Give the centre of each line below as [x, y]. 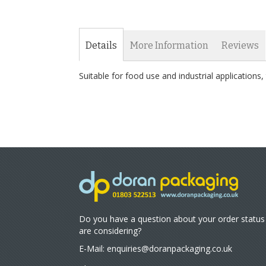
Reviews [240, 45]
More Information [169, 45]
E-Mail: [93, 249]
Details [101, 45]
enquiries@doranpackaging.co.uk [170, 249]
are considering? [110, 231]
